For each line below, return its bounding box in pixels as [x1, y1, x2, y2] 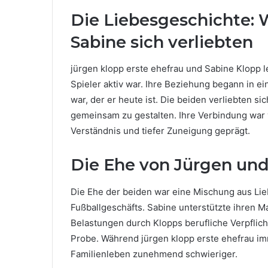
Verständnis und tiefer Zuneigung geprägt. [71, 125, 250, 136]
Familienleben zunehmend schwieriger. [71, 248, 237, 260]
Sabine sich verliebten [71, 32, 253, 52]
